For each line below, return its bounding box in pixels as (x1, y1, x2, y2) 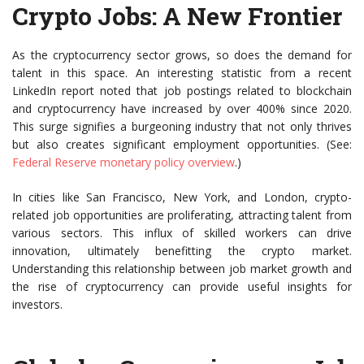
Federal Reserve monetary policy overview (12, 154, 235, 170)
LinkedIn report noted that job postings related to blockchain (12, 83, 352, 98)
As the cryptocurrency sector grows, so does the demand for (12, 47, 352, 63)
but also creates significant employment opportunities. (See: (12, 136, 352, 152)
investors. (12, 297, 63, 312)
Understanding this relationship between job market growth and (12, 261, 352, 276)
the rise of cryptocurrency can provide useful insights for (12, 279, 352, 294)
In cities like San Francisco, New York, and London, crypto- (12, 189, 352, 205)
